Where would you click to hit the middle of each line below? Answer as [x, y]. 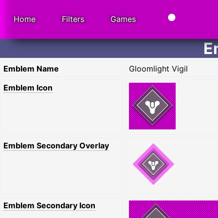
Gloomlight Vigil [158, 69]
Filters [73, 19]
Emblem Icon [28, 88]
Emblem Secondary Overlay [56, 145]
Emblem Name [31, 69]
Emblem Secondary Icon [49, 205]
